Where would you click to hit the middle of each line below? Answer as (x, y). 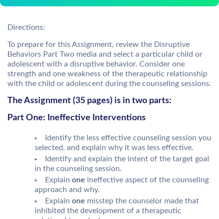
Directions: (26, 27)
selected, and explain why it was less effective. (114, 147)
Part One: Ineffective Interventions (77, 118)
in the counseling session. (78, 168)
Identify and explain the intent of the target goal (127, 159)
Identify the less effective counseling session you (128, 138)
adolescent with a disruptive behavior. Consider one (96, 64)
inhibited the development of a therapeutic (108, 211)
